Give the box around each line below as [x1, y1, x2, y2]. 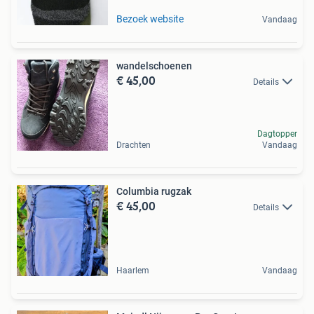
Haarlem [116, 266, 149, 276]
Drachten [116, 140, 151, 151]
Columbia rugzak [116, 186, 191, 198]
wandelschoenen [116, 60, 192, 72]
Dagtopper [257, 129, 297, 139]
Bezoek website [116, 13, 184, 25]
